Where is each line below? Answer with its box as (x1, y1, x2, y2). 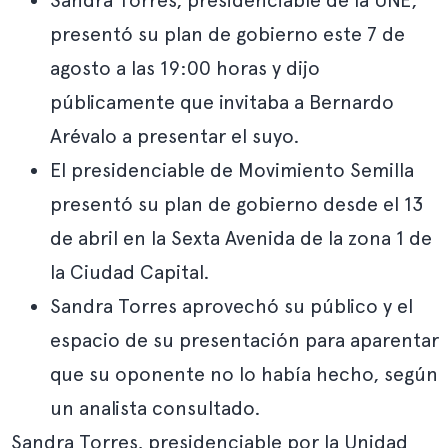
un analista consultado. (50, 396, 261, 420)
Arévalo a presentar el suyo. (50, 124, 300, 148)
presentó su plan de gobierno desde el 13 (50, 192, 423, 216)
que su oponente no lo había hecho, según (50, 362, 438, 386)
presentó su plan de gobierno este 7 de (50, 22, 405, 46)
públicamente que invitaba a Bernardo (50, 90, 394, 114)
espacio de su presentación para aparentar (50, 328, 439, 352)
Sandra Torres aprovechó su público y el (50, 294, 413, 318)
